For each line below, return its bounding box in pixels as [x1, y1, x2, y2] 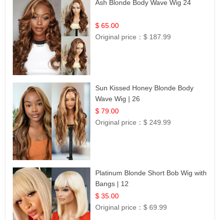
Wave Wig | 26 [95, 94, 140, 103]
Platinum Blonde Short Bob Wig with [95, 169, 207, 177]
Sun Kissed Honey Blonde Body [95, 83, 194, 92]
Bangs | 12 [95, 180, 129, 188]
